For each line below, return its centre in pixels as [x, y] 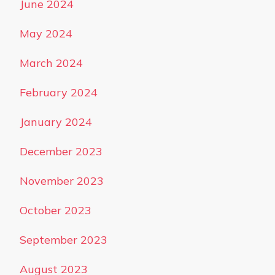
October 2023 [56, 210]
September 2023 [64, 240]
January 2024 [56, 122]
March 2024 [51, 63]
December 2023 [61, 151]
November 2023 [62, 181]
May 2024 [46, 33]
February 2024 [59, 92]
